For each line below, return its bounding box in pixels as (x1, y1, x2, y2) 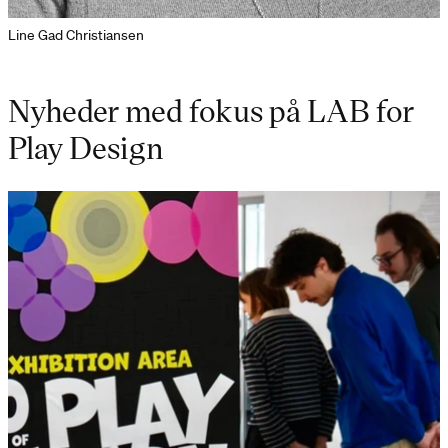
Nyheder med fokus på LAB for (8, 89, 414, 130)
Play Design (8, 126, 164, 167)
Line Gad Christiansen (8, 25, 144, 44)
